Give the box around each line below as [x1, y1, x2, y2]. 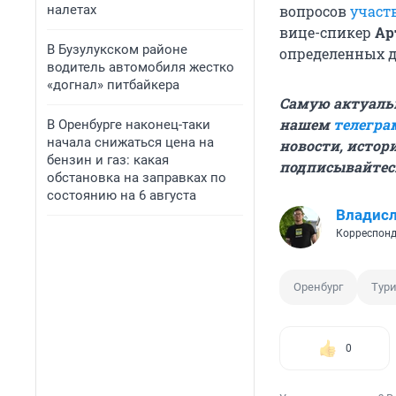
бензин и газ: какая [47, 152, 169, 168]
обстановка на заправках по [47, 170, 226, 186]
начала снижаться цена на [47, 134, 214, 150]
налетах [47, 2, 96, 18]
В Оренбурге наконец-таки [47, 117, 210, 133]
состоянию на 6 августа [47, 187, 196, 203]
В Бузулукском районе [47, 42, 187, 57]
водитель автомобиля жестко [47, 59, 234, 75]
